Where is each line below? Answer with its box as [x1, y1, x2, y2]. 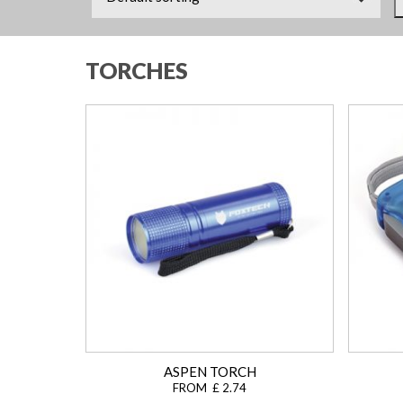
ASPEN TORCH [163, 363, 256, 381]
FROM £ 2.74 [173, 381, 246, 396]
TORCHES [85, 57, 188, 85]
